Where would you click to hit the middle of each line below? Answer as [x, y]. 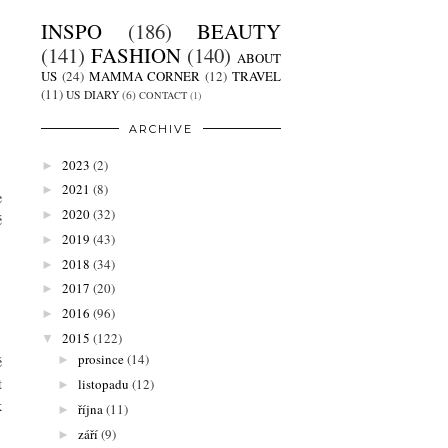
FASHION [136, 55]
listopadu [103, 384]
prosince [100, 359]
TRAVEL [257, 76]
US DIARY [92, 95]
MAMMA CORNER [144, 76]
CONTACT [163, 95]
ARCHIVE [161, 129]
